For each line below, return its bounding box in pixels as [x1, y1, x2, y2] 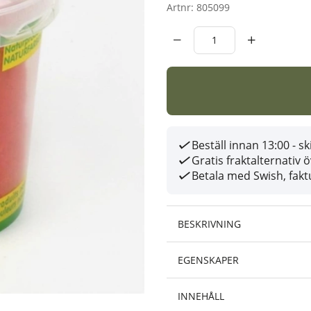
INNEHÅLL [178, 289, 224, 303]
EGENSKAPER [178, 253, 239, 267]
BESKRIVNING [178, 217, 241, 230]
